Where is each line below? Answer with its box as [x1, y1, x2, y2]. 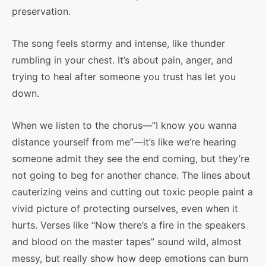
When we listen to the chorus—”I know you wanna [12, 119, 237, 131]
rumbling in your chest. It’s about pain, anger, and [12, 54, 233, 66]
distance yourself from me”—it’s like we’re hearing [12, 136, 236, 148]
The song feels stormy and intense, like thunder [12, 37, 225, 49]
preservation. [12, 5, 71, 17]
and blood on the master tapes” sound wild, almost [12, 236, 242, 248]
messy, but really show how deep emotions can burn [12, 252, 248, 264]
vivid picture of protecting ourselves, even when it [12, 202, 238, 214]
